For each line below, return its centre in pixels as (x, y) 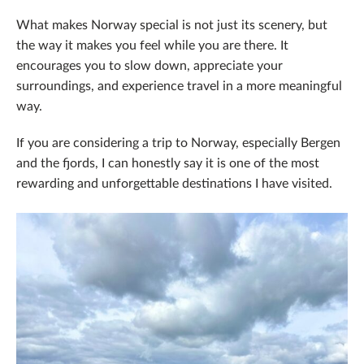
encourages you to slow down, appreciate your (149, 64)
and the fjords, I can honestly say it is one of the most (168, 162)
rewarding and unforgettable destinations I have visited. (174, 182)
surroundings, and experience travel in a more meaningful (179, 84)
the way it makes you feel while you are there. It (152, 44)
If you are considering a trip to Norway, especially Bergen (178, 141)
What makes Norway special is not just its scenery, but (172, 24)
